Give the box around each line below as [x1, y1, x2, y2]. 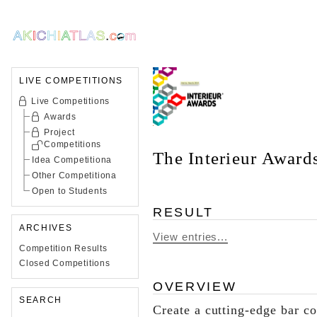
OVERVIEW [153, 278, 237, 294]
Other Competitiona [32, 171, 117, 180]
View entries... [153, 230, 229, 243]
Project [44, 127, 75, 137]
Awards [44, 112, 76, 122]
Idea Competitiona [32, 155, 113, 165]
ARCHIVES [19, 223, 73, 233]
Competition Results [19, 243, 108, 253]
